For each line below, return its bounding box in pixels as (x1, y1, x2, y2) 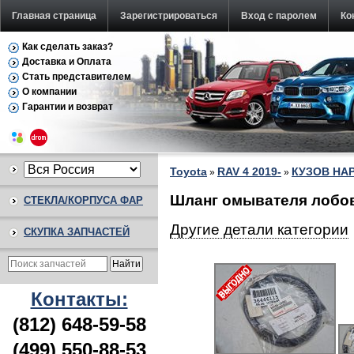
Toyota (170, 165, 207, 178)
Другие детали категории (170, 220, 348, 238)
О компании (22, 86, 77, 97)
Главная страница (12, 10, 96, 21)
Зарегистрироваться (120, 10, 217, 21)
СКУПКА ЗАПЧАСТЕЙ (24, 226, 130, 238)
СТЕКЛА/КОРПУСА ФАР (24, 194, 143, 206)
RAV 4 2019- (217, 165, 281, 178)
